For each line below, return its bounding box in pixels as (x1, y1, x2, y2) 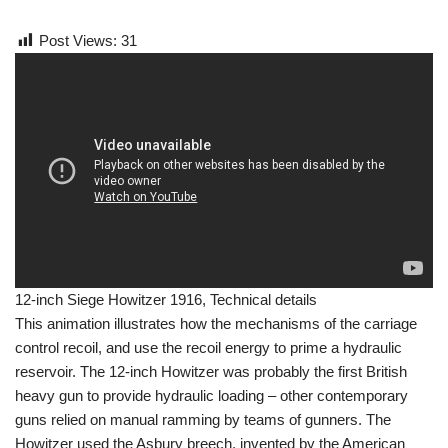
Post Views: (39, 32, 117, 50)
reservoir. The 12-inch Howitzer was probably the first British (15, 363, 407, 381)
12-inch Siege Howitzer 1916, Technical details (15, 291, 317, 309)
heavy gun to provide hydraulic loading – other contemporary (15, 387, 408, 405)
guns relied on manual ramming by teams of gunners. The (15, 411, 391, 429)
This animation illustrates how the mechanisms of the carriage (15, 315, 417, 333)
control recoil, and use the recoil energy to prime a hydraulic (15, 339, 402, 357)
